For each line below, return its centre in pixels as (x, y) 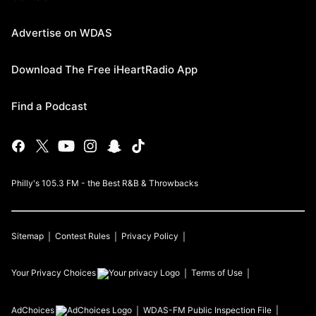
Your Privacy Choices (54, 273)
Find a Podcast (49, 107)
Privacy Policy (150, 236)
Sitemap (28, 236)
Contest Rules (83, 236)
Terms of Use (217, 273)
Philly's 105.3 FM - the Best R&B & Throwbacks (105, 183)
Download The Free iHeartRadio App (104, 70)
